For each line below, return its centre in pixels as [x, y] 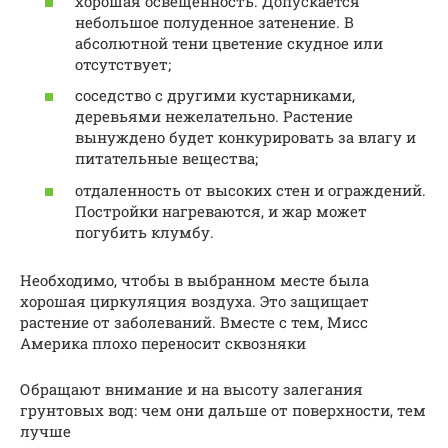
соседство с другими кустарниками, [215, 95]
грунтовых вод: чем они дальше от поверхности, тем [223, 409]
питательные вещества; [166, 158]
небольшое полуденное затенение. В [214, 21]
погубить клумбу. [144, 231]
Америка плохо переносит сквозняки [163, 342]
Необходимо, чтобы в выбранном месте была [194, 279]
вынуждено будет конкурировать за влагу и [245, 137]
